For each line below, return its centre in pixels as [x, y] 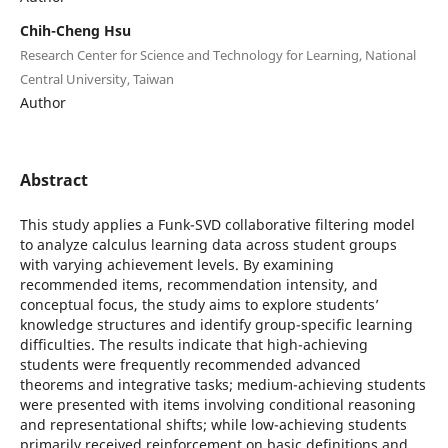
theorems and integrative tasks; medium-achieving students [222, 384]
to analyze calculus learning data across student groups [208, 244]
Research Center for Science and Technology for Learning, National [217, 54]
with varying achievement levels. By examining [176, 264]
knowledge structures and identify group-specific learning [216, 324]
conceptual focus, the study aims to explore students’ [199, 304]
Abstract [53, 179]
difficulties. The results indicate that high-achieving [193, 344]
